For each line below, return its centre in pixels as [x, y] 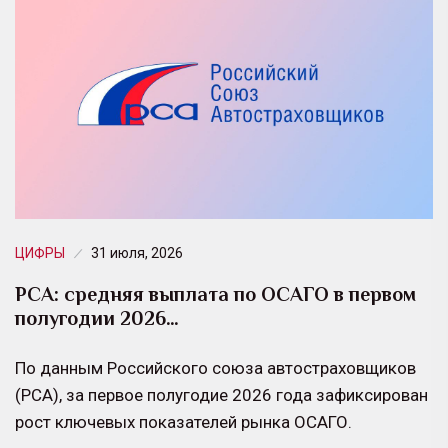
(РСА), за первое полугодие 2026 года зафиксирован [221, 394]
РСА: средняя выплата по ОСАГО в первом [215, 293]
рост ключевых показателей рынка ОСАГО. [183, 421]
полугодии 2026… [97, 317]
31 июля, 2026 [137, 252]
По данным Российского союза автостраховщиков [215, 367]
